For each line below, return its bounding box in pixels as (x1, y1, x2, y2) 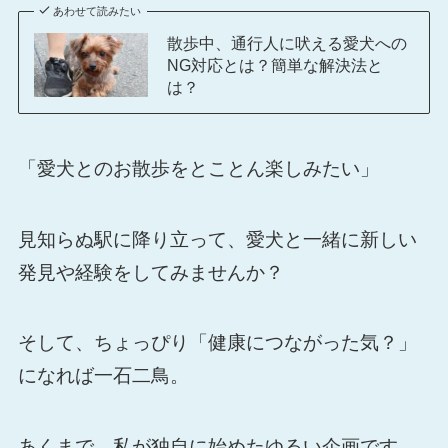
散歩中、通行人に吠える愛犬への (166, 34, 407, 53)
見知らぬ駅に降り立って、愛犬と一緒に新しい (17, 228, 417, 250)
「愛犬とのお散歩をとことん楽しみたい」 (17, 158, 379, 179)
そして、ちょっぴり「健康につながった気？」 (17, 332, 417, 354)
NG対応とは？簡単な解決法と (166, 56, 383, 75)
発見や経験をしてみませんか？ (17, 261, 284, 283)
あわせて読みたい (53, 5, 142, 18)
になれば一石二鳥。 (17, 365, 189, 387)
